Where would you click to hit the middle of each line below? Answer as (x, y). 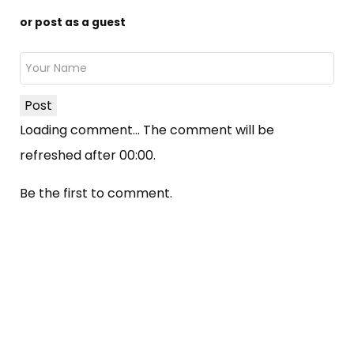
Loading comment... (81, 130)
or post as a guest (73, 23)
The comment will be (209, 130)
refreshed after (70, 156)
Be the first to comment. (96, 194)
